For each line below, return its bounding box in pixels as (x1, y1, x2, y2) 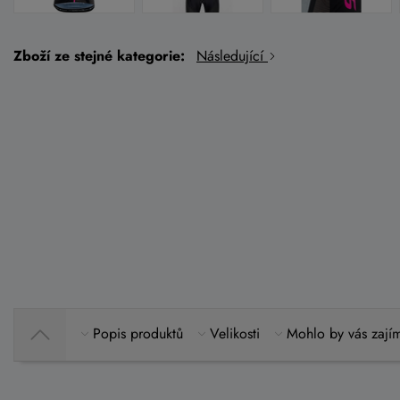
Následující (196, 45, 268, 66)
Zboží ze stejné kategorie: (13, 45, 185, 66)
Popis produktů (93, 322, 183, 344)
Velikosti (210, 322, 260, 344)
